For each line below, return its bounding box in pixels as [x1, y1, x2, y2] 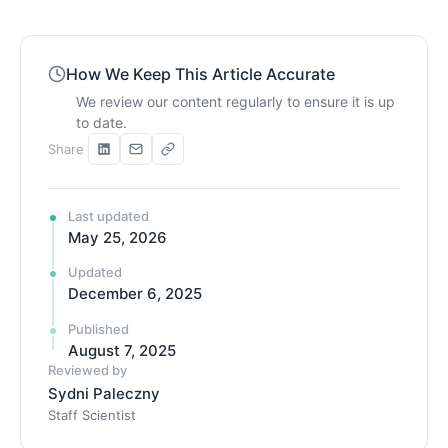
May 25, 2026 [68, 227, 167, 247]
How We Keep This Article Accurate [66, 64, 335, 85]
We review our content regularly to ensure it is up [76, 93, 395, 111]
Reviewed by [48, 362, 127, 379]
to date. [76, 114, 127, 132]
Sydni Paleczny [48, 384, 160, 404]
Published [68, 321, 129, 338]
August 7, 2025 [68, 341, 176, 361]
